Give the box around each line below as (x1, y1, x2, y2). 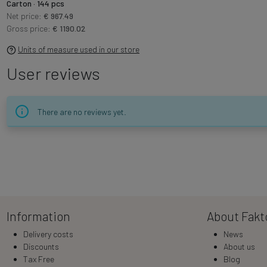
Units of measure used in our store (18, 44, 139, 54)
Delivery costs (23, 228, 73, 239)
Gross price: (6, 23, 52, 33)
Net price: (6, 10, 44, 21)
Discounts (23, 241, 59, 252)
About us (223, 241, 255, 252)
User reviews (6, 63, 100, 83)
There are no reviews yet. (37, 106, 126, 117)
